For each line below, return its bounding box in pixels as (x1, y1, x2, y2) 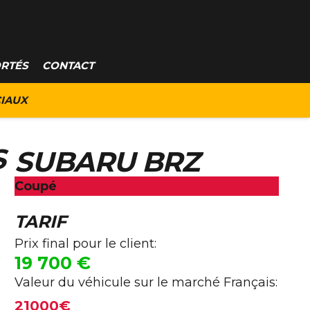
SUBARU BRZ (15, 145, 199, 179)
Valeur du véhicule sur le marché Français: (15, 275, 277, 290)
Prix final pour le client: (15, 236, 156, 251)
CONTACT (42, 59, 94, 72)
